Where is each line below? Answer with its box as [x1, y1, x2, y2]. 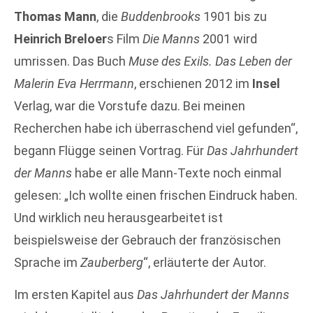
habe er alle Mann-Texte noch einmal [72, 165, 282, 180]
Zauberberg [80, 254, 143, 270]
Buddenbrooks [121, 8, 201, 24]
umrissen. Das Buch [14, 53, 129, 68]
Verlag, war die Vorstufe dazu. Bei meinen [14, 98, 245, 113]
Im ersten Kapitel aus [14, 287, 137, 303]
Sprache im [14, 254, 80, 270]
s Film [107, 31, 143, 46]
